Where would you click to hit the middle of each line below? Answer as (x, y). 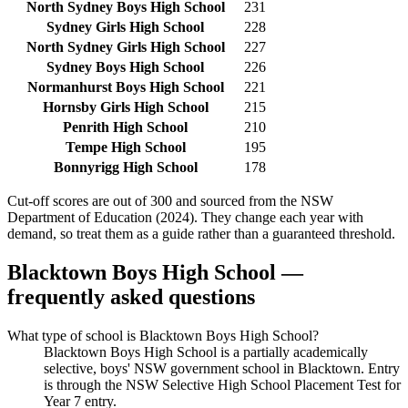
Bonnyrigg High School (125, 168)
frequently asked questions (131, 297)
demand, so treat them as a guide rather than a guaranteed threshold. (201, 234)
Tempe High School (125, 148)
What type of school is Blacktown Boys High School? (163, 335)
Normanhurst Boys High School (125, 87)
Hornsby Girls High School (125, 107)
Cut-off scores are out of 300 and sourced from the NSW (170, 201)
